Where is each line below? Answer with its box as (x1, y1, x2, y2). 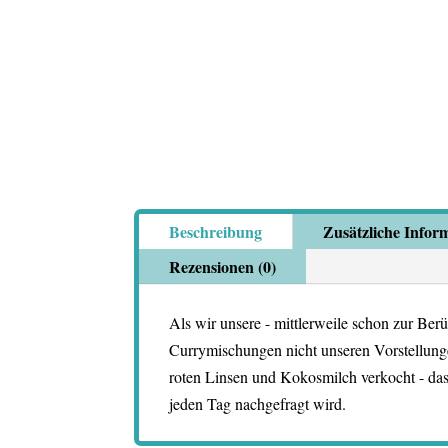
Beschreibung (169, 220, 263, 244)
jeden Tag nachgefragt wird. (169, 393, 347, 415)
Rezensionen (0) (169, 255, 277, 279)
